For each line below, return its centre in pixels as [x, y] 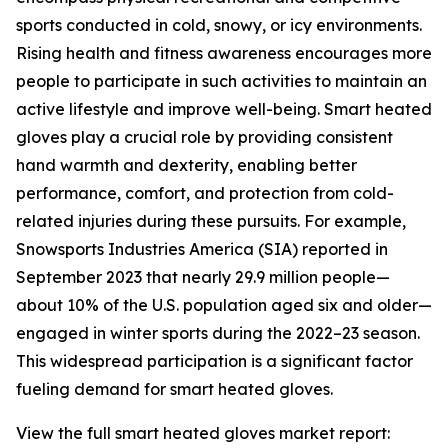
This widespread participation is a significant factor [214, 361]
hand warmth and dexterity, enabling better [186, 165]
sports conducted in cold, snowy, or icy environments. [219, 25]
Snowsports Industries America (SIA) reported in [202, 249]
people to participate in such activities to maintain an [221, 81]
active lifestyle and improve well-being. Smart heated [224, 109]
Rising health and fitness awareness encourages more [224, 53]
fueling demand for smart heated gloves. [174, 389]
